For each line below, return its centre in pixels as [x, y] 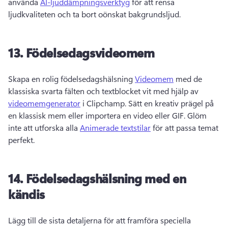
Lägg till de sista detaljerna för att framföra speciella [99, 220]
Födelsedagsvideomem [90, 52]
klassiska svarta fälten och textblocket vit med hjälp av [104, 91]
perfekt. [22, 139]
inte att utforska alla [44, 127]
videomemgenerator [44, 103]
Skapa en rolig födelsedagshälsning [72, 78]
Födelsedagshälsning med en [106, 178]
